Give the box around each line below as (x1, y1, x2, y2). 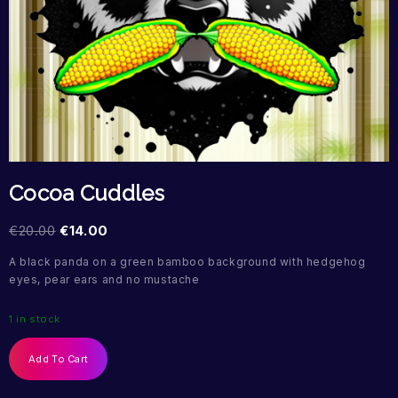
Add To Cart (28, 353, 89, 366)
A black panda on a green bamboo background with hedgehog (9, 255, 366, 269)
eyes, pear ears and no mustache (9, 273, 200, 287)
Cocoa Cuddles (9, 180, 164, 207)
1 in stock (9, 313, 60, 326)
